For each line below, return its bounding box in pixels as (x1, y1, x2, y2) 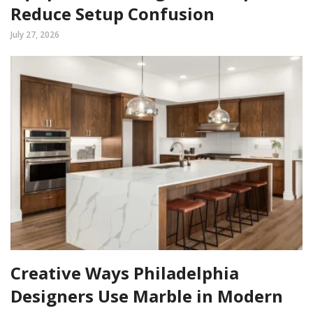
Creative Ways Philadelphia (10, 261, 239, 285)
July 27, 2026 (10, 28, 59, 41)
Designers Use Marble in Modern (10, 284, 283, 308)
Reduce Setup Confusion (10, 1, 214, 25)
